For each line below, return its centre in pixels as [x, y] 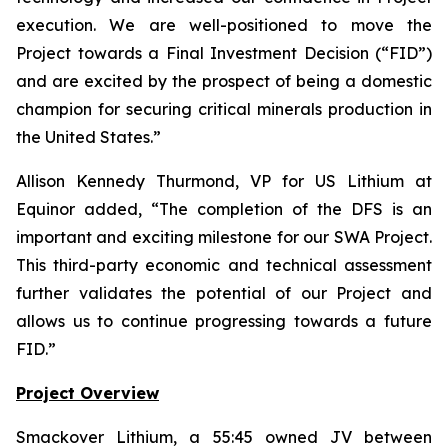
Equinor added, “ [87, 209]
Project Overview [87, 393]
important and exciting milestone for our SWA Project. [224, 237]
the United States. [84, 137]
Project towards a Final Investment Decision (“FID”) [224, 53]
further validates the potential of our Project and [224, 293]
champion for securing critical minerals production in [224, 109]
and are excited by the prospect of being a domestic [224, 81]
